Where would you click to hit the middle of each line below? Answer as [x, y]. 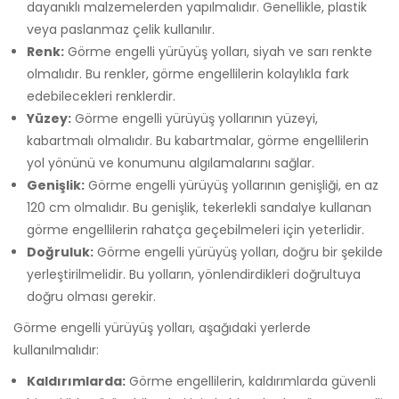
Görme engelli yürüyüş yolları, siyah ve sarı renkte [218, 51]
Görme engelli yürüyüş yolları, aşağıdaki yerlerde [162, 327]
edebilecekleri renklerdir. [101, 96]
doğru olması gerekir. [91, 296]
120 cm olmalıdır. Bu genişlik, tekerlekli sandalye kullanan [199, 207]
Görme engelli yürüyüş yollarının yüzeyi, [195, 118]
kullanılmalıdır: [56, 350]
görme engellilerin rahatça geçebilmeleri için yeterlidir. [195, 229]
